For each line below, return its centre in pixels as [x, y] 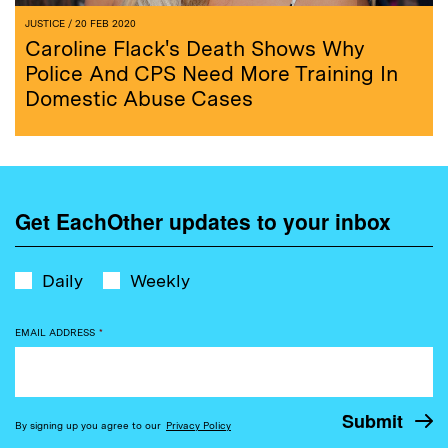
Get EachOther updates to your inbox [203, 221]
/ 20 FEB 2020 [100, 23]
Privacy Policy [198, 425]
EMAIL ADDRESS [55, 332]
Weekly [160, 281]
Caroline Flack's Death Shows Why [195, 49]
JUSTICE [45, 23]
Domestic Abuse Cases [139, 99]
